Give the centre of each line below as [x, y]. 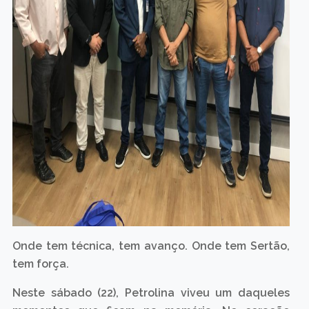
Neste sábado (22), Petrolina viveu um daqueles [151, 293]
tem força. [40, 264]
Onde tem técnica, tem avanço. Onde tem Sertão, [151, 246]
